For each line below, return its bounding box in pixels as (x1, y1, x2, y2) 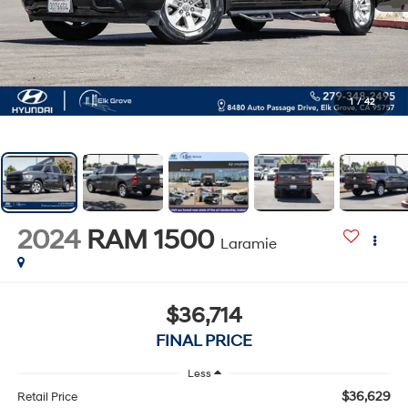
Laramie (219, 235, 277, 254)
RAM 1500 (86, 223, 214, 258)
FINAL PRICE (156, 330, 252, 352)
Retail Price (16, 390, 77, 405)
